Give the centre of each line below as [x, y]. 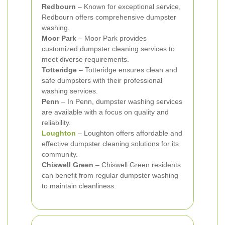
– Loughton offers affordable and [129, 133]
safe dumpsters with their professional [102, 80]
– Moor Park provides [111, 38]
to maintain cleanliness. [79, 186]
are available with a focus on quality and [105, 112]
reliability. [56, 123]
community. [60, 154]
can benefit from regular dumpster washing [110, 175]
